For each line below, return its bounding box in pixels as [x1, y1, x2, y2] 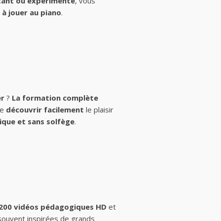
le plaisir [84, 105, 113, 114]
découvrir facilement [6, 105, 84, 114]
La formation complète [12, 93, 98, 103]
